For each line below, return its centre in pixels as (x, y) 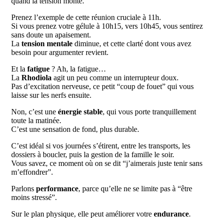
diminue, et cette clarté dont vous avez (132, 43)
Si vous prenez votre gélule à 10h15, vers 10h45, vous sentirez (107, 26)
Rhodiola (36, 77)
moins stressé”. (34, 197)
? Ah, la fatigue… (78, 69)
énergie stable (80, 111)
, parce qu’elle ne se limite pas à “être (135, 188)
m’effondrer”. (32, 172)
